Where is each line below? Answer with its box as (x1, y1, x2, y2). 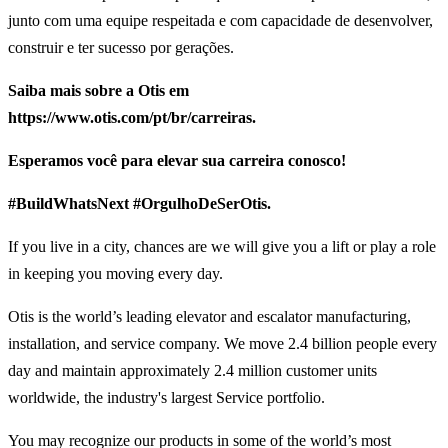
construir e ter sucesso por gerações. (8, 39, 234, 57)
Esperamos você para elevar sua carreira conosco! (8, 152, 346, 170)
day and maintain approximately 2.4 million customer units (8, 362, 377, 380)
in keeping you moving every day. (8, 265, 223, 283)
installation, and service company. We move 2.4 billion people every (8, 335, 437, 353)
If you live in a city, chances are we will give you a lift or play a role (8, 238, 436, 256)
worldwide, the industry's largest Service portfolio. (8, 389, 325, 407)
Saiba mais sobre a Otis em (8, 82, 189, 100)
